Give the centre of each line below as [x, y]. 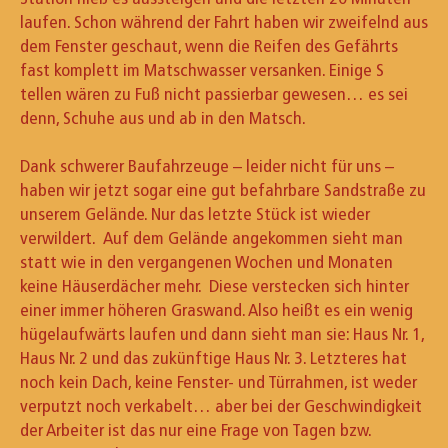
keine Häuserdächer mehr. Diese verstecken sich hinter [214, 285]
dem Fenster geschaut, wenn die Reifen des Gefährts [209, 45]
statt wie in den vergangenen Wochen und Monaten [206, 261]
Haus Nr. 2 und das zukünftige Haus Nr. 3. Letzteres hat [213, 357]
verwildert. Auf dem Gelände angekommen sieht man [211, 237]
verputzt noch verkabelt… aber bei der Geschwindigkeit [221, 405]
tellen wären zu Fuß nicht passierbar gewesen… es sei [214, 93]
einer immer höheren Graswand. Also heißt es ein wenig [216, 309]
